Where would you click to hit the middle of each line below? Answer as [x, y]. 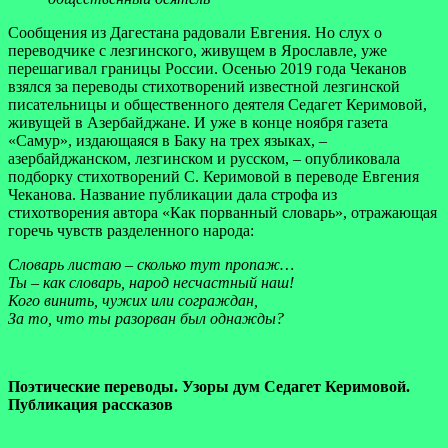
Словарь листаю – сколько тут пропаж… [151, 264]
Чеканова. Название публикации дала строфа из [172, 194]
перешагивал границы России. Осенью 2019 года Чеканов [207, 68]
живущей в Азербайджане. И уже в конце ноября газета [198, 122]
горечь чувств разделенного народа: [131, 230]
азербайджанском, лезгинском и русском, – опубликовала [204, 158]
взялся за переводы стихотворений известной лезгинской [204, 86]
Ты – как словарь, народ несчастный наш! [151, 282]
